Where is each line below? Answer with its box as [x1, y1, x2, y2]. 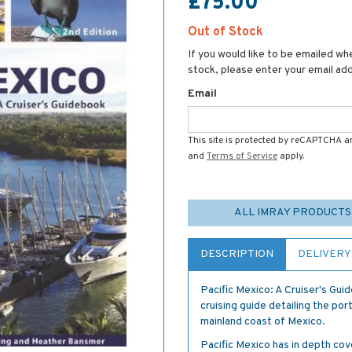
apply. [277, 150, 304, 163]
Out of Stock [188, 24, 263, 40]
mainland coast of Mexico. [200, 315, 325, 328]
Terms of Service [207, 150, 277, 163]
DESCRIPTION [200, 247, 273, 261]
